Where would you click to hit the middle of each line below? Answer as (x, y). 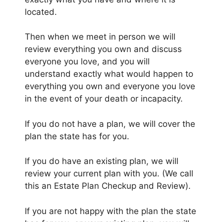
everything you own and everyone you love (110, 86)
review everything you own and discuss (103, 49)
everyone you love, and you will (87, 62)
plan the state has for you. (77, 136)
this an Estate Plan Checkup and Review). (108, 186)
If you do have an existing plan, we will (102, 161)
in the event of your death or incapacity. (104, 99)
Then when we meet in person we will (100, 37)
